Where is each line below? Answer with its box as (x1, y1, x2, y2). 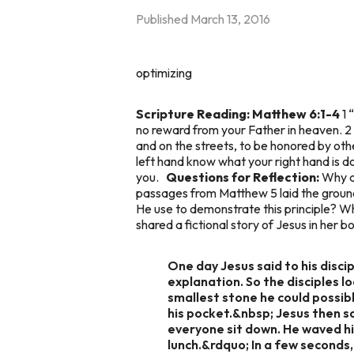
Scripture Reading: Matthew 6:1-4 (136, 105, 340, 122)
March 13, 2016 (190, 10, 270, 27)
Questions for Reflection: (166, 168, 319, 185)
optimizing (136, 64, 192, 81)
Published (136, 10, 190, 27)
